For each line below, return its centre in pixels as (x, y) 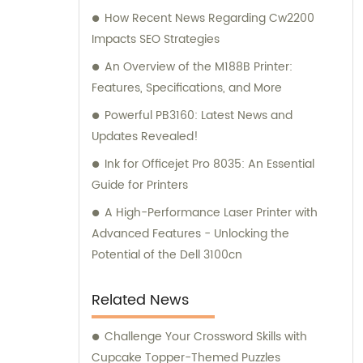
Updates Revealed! (145, 136)
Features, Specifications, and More (187, 88)
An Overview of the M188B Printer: (199, 66)
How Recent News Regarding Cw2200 (209, 18)
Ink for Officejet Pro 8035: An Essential (209, 164)
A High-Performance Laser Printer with (211, 212)
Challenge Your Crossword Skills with (206, 336)
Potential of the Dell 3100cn (167, 254)
